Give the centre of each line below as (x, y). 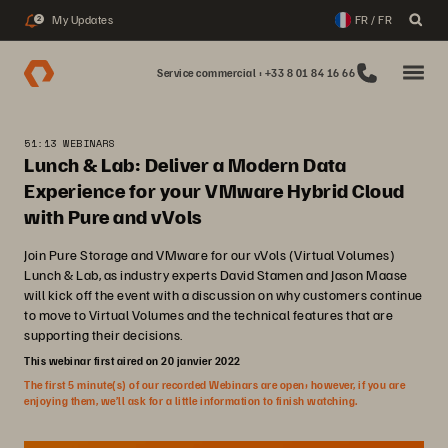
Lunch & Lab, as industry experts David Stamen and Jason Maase (216, 274)
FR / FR (373, 19)
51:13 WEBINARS (69, 143)
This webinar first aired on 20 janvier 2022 (132, 360)
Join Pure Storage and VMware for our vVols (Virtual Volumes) (209, 254)
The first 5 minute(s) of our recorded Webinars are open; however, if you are (214, 384)
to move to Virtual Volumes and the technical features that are (208, 314)
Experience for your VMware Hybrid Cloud (214, 190)
